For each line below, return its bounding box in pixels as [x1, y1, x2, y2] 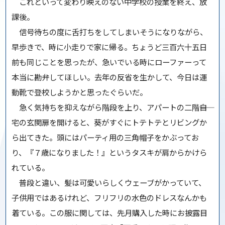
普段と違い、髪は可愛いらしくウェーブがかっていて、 [12, 177, 206, 188]
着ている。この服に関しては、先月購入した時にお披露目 [12, 207, 208, 218]
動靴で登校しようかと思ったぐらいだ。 [12, 86, 148, 98]
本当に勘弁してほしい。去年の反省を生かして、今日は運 [12, 71, 207, 83]
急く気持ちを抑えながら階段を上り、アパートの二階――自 [12, 101, 207, 113]
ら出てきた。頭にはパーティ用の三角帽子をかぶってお [12, 132, 199, 143]
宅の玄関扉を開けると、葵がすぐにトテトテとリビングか [12, 117, 207, 128]
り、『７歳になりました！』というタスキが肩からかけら [12, 147, 207, 158]
